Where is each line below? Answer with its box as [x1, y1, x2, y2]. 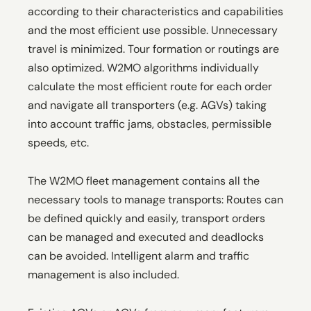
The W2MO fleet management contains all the [28, 173, 260, 188]
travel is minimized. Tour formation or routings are [28, 41, 279, 56]
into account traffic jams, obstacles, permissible [28, 116, 271, 131]
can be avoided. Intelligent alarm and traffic [28, 248, 249, 263]
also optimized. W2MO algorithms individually [28, 60, 259, 75]
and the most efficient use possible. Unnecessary [28, 22, 278, 37]
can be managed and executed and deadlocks [28, 229, 264, 244]
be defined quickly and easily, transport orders [28, 210, 265, 226]
